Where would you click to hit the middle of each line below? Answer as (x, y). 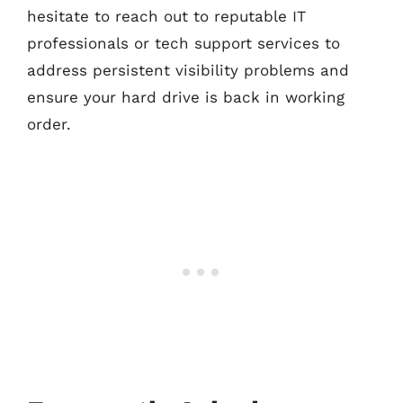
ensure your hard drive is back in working (186, 97)
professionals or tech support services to (184, 43)
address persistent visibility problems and (188, 70)
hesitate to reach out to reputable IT (166, 16)
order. (49, 124)
